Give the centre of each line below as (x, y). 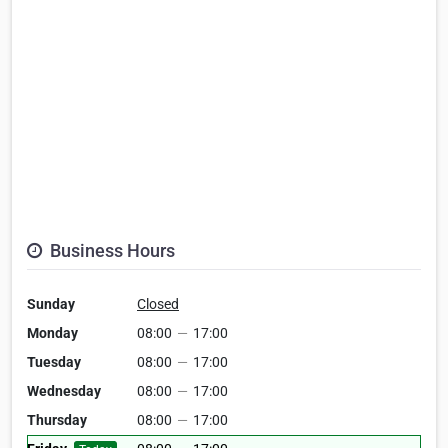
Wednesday (64, 391)
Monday (52, 333)
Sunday (51, 304)
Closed (158, 304)
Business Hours (110, 251)
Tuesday (54, 362)
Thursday (57, 420)
